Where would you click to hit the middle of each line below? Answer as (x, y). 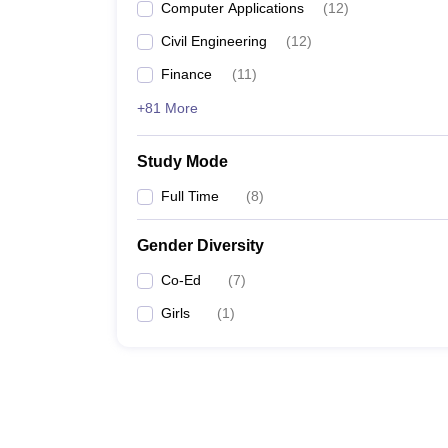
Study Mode (182, 161)
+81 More (167, 108)
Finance (186, 74)
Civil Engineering (214, 41)
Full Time (190, 196)
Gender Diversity (200, 245)
